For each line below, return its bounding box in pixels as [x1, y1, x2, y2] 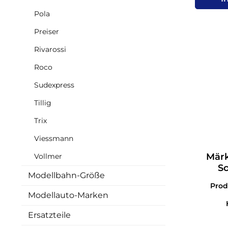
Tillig [34, 98, 51, 107]
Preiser [34, 26, 59, 36]
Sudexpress [34, 80, 74, 90]
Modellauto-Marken [28, 190, 108, 200]
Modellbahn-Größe [28, 170, 105, 180]
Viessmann [34, 133, 73, 143]
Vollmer [34, 151, 62, 161]
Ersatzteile [28, 210, 71, 220]
